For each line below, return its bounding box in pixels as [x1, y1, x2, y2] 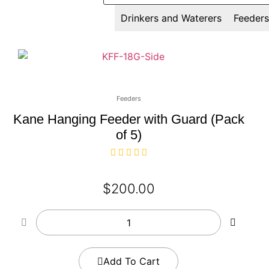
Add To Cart [103, 255, 160, 268]
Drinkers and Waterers [120, 12, 222, 25]
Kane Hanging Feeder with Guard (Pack [13, 112, 244, 127]
